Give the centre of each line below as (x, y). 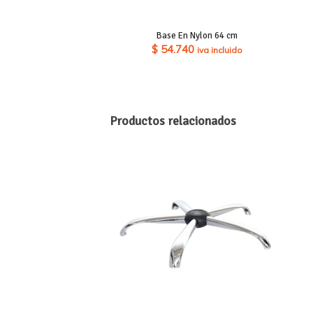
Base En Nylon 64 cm (197, 35)
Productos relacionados (173, 121)
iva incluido (219, 50)
